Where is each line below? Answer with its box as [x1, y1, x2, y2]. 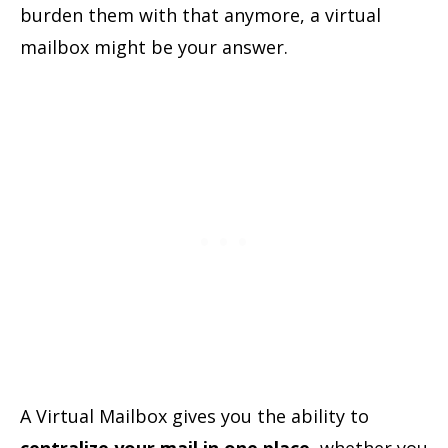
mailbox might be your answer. [20, 34, 288, 59]
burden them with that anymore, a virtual [20, 2, 381, 27]
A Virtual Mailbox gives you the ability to [20, 403, 369, 428]
